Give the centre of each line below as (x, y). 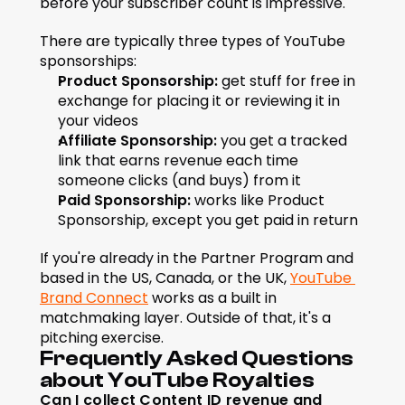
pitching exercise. (102, 338)
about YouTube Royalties (177, 380)
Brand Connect (94, 298)
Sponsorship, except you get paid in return (208, 220)
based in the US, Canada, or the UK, (165, 278)
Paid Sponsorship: (124, 200)
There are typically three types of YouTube (193, 41)
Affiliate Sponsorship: (137, 141)
